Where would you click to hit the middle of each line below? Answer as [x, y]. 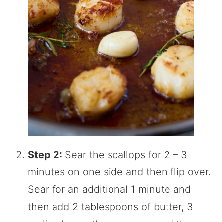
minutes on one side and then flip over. [119, 172]
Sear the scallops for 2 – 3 [126, 155]
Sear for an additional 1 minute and [109, 190]
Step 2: [46, 155]
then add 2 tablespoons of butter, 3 [111, 207]
